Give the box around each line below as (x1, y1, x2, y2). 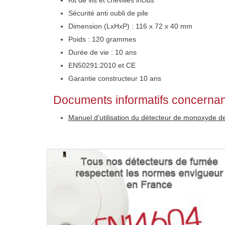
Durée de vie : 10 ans (68, 48, 137, 56)
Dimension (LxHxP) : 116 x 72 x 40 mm (68, 22, 192, 30)
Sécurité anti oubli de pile (68, 9, 148, 17)
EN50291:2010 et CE (68, 61, 136, 69)
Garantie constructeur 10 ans (68, 74, 161, 82)
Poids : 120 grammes (68, 35, 136, 43)
